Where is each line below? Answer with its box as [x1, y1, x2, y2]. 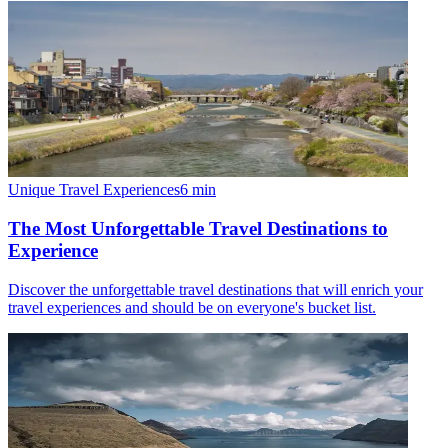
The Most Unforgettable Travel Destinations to [8, 217, 388, 239]
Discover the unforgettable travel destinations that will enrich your [8, 280, 423, 298]
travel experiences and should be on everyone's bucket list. [8, 298, 376, 316]
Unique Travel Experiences [8, 181, 180, 199]
